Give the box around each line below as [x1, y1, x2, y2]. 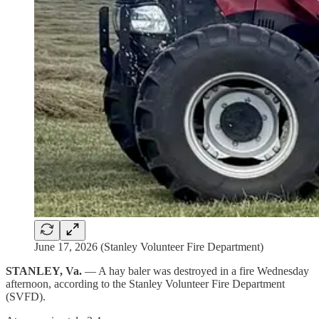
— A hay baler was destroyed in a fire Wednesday [82, 264, 309, 277]
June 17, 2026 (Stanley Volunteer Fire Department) [34, 240, 263, 253]
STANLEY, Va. [6, 264, 82, 277]
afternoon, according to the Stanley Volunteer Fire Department [6, 277, 285, 290]
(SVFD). [6, 290, 46, 303]
